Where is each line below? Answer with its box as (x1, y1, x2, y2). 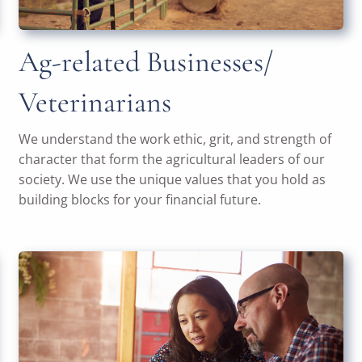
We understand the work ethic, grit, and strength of (18, 130, 331, 149)
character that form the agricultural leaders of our (18, 150, 325, 169)
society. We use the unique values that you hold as (18, 170, 326, 189)
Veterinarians (18, 85, 171, 120)
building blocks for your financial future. (18, 191, 261, 209)
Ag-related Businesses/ (18, 44, 273, 80)
